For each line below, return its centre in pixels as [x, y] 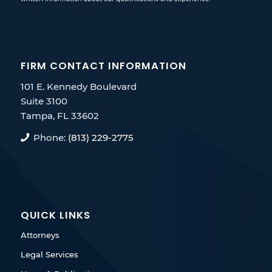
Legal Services [49, 255]
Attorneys [40, 235]
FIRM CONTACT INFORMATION [103, 66]
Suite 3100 [44, 101]
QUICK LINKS [55, 216]
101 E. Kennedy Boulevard [78, 86]
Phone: [51, 138]
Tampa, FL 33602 [59, 115]
